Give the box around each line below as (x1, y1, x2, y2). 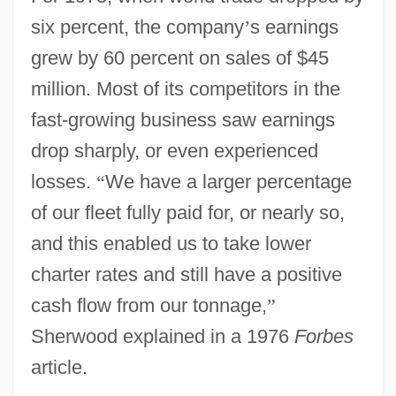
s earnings (249, 15, 339, 38)
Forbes (293, 324, 354, 347)
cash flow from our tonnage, (30, 293, 267, 316)
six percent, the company (30, 15, 244, 38)
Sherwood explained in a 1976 (30, 324, 294, 347)
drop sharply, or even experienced (30, 139, 318, 162)
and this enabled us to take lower (30, 232, 311, 255)
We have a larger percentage (104, 170, 352, 193)
